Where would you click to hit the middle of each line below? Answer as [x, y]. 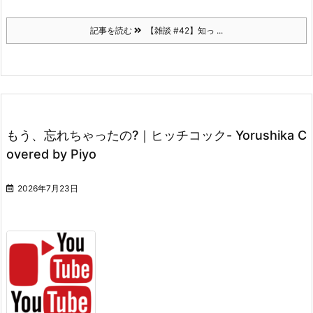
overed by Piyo [51, 154]
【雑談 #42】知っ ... [182, 31]
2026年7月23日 [48, 189]
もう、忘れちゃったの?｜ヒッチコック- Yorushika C [156, 136]
